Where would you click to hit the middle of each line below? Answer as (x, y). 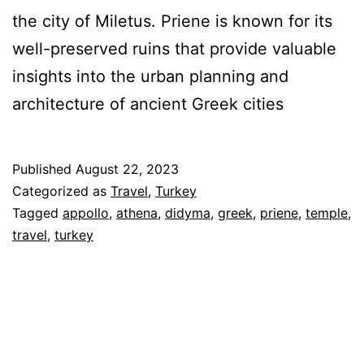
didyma (188, 212)
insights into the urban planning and (150, 76)
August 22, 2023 (127, 169)
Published (44, 169)
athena (137, 212)
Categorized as (61, 191)
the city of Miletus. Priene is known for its (172, 21)
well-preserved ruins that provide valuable (174, 48)
